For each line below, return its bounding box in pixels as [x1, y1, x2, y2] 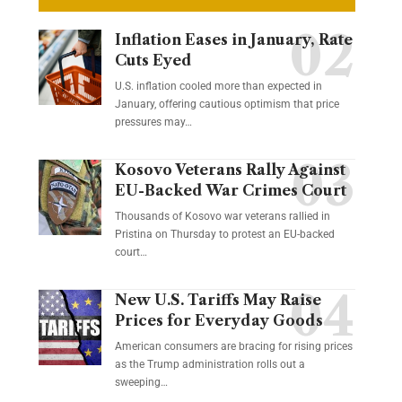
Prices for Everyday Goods [114, 310, 323, 329]
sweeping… [114, 375, 168, 389]
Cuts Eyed [114, 50, 192, 69]
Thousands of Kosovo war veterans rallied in [114, 209, 330, 223]
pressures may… [114, 115, 192, 128]
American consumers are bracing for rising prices [114, 339, 353, 353]
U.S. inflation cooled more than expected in [114, 79, 322, 92]
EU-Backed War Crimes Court [114, 180, 346, 199]
